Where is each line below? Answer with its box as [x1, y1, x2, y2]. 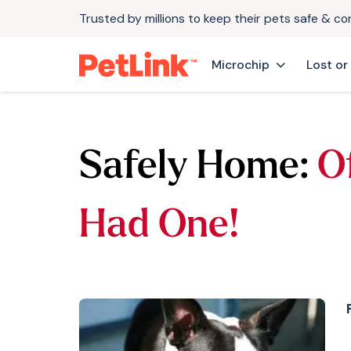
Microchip [211, 56, 270, 73]
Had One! [78, 207, 239, 248]
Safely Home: [78, 148, 309, 189]
